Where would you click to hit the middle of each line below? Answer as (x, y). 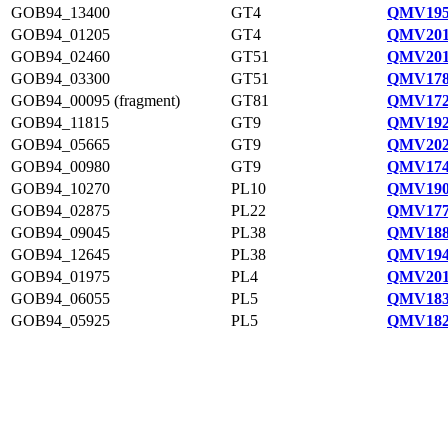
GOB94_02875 (60, 210)
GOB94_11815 (60, 122)
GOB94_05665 (60, 144)
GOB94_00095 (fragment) (95, 100)
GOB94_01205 (60, 34)
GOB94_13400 (60, 12)
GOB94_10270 (60, 188)
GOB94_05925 (60, 320)
